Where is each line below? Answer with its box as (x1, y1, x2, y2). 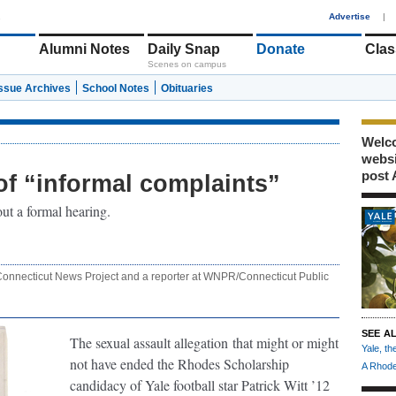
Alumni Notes (39, 42, 130, 57)
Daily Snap (148, 42, 220, 57)
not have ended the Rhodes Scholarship (70, 354, 289, 373)
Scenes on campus (148, 59, 226, 69)
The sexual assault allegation (70, 333, 228, 352)
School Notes (82, 82, 149, 95)
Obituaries (161, 82, 213, 95)
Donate (256, 42, 305, 57)
